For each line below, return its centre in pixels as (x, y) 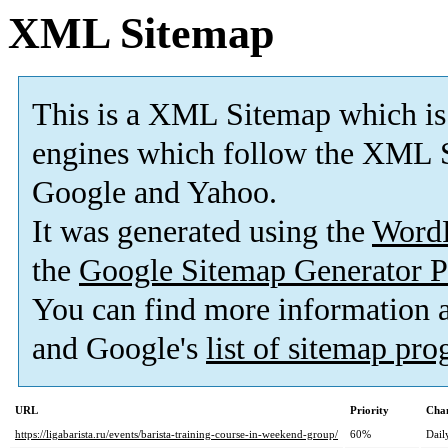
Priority (369, 410)
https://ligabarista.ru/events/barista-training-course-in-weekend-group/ (176, 434)
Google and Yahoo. (154, 193)
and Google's (119, 349)
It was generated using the (202, 232)
